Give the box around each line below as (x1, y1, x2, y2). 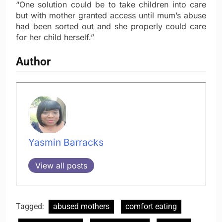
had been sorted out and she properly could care (16, 21, 206, 32)
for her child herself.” (16, 32, 94, 43)
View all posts (35, 161, 87, 171)
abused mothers (53, 202, 110, 212)
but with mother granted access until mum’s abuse (16, 10, 206, 21)
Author (16, 55, 51, 69)
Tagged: (16, 202, 46, 212)
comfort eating (125, 202, 177, 212)
